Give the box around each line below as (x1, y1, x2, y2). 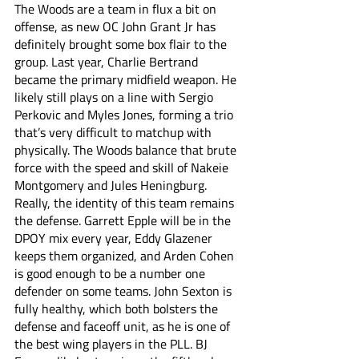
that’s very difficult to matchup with (14, 123, 215, 142)
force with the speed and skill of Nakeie (14, 158, 232, 177)
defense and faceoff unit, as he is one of (14, 317, 233, 336)
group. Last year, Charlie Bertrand (14, 52, 201, 71)
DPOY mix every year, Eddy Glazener (14, 228, 216, 248)
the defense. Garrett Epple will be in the (14, 211, 234, 230)
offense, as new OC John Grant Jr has (14, 17, 219, 36)
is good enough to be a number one (14, 264, 208, 283)
